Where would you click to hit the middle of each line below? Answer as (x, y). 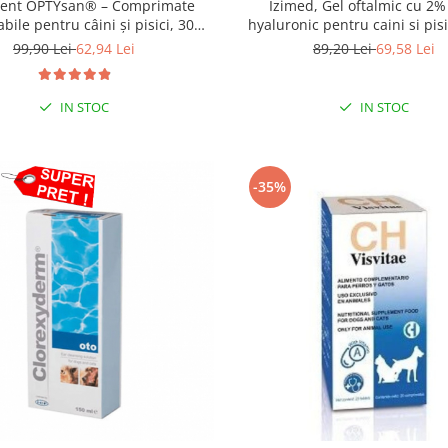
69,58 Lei (405, 48)
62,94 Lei (105, 48)
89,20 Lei (344, 48)
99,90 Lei (44, 48)
